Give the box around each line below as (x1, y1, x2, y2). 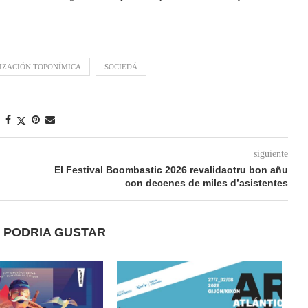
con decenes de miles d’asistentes (124, 177, 288, 188)
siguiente (253, 148, 288, 159)
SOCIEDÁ (104, 62, 137, 71)
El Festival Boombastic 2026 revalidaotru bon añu (54, 164, 288, 175)
